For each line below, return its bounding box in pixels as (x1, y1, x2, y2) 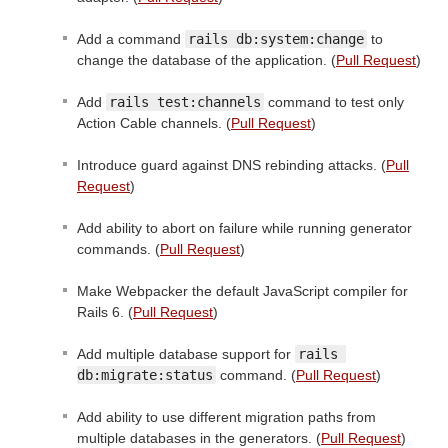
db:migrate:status (77, 367, 213, 384)
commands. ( (77, 241, 160, 258)
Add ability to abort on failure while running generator (77, 220, 412, 237)
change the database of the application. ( (77, 52, 336, 69)
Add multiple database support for (77, 346, 295, 363)
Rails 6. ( (77, 304, 133, 321)
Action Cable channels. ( (77, 115, 231, 132)
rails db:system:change (188, 31, 364, 48)
